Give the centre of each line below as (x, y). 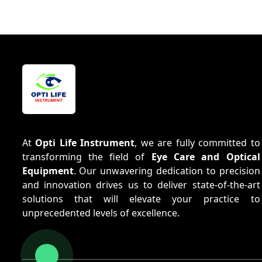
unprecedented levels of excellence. (101, 213)
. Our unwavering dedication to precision (167, 170)
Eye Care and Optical (206, 156)
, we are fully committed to (197, 142)
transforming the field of (87, 156)
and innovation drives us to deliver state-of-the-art (141, 185)
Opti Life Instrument (85, 142)
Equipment (48, 170)
